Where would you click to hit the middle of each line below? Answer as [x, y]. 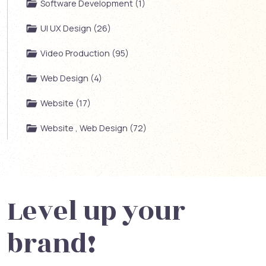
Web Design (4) [71, 78]
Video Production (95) [85, 53]
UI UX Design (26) [76, 28]
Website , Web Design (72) [94, 128]
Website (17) [66, 103]
